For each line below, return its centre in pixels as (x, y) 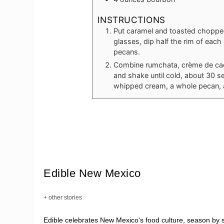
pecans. (126, 52)
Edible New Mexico (92, 173)
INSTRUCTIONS (131, 20)
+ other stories (63, 198)
